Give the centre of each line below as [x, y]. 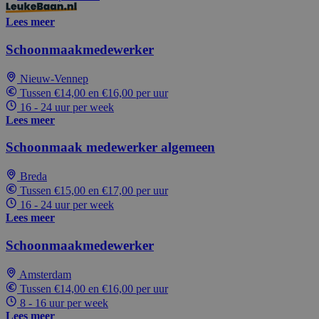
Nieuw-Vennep [54, 78]
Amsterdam [45, 274]
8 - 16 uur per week [64, 303]
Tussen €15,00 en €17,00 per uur [94, 191]
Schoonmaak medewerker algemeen [110, 147]
